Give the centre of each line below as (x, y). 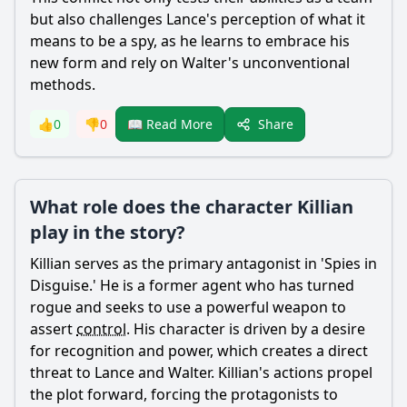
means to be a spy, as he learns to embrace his (190, 41)
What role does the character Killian (192, 207)
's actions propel (316, 372)
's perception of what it (286, 19)
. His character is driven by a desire (246, 329)
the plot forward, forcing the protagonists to (184, 394)
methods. (63, 84)
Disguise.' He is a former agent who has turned (192, 285)
